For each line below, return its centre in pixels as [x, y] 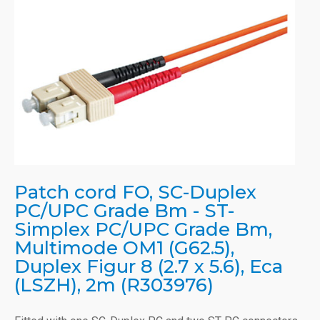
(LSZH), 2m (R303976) [114, 285]
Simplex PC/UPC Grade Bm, [143, 229]
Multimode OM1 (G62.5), [124, 247]
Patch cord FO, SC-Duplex [135, 192]
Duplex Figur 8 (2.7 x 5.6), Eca [149, 266]
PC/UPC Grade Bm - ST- [124, 210]
